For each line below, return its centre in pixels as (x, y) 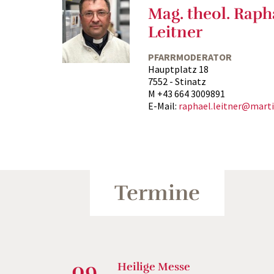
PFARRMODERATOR (190, 57)
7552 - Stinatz (177, 81)
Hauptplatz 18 (178, 69)
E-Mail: (163, 106)
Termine (157, 193)
